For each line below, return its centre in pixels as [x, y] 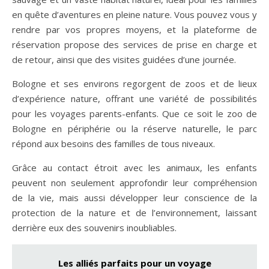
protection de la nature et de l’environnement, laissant [134, 212]
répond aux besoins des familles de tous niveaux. [113, 143]
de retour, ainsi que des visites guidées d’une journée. [124, 59]
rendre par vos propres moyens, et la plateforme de [134, 29]
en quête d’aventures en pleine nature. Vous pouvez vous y [134, 14]
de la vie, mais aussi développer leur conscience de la [134, 197]
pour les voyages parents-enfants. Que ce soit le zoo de [134, 113]
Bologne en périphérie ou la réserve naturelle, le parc [134, 128]
